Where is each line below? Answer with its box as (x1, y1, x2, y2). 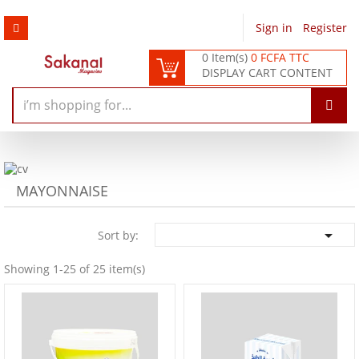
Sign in (256, 20, 296, 35)
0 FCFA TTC (251, 50, 310, 65)
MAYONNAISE (16, 180, 108, 200)
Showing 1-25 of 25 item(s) (4, 260, 145, 276)
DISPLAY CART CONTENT (202, 65, 333, 80)
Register (303, 20, 347, 35)
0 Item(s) (202, 50, 252, 65)
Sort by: (98, 227, 139, 243)
